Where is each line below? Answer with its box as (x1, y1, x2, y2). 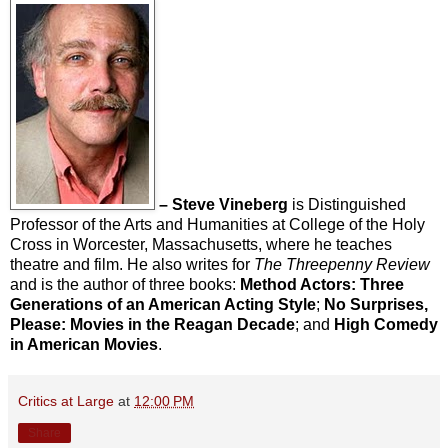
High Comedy (334, 315, 438, 333)
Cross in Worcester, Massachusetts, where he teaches (10, 235, 392, 253)
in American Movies (10, 335, 158, 353)
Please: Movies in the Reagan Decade (10, 315, 295, 333)
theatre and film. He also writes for (10, 255, 254, 273)
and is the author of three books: (10, 275, 240, 293)
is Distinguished (288, 195, 406, 213)
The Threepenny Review (254, 255, 430, 273)
